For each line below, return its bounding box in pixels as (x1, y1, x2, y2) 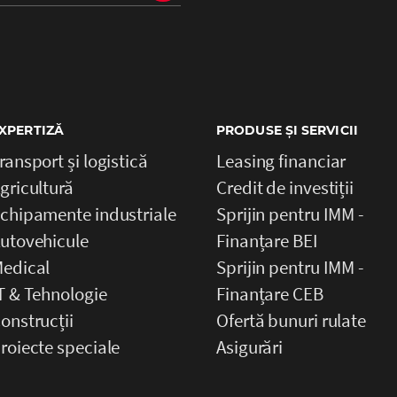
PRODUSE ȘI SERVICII (216, 121, 358, 138)
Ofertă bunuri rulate (216, 307, 366, 332)
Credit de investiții (216, 175, 354, 199)
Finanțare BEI (216, 228, 318, 253)
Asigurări (216, 334, 284, 359)
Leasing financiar (216, 148, 346, 173)
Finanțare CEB (216, 281, 323, 306)
